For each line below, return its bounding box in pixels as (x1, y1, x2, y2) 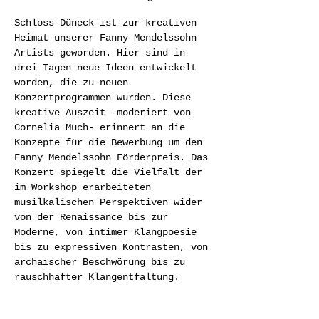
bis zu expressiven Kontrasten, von (14, 241, 214, 253)
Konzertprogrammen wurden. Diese (14, 92, 197, 103)
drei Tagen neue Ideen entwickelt (14, 62, 202, 73)
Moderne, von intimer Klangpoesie (14, 226, 202, 238)
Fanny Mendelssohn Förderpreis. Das (14, 152, 214, 163)
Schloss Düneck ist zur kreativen (14, 17, 202, 28)
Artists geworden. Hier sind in (14, 47, 191, 58)
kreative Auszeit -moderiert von (14, 107, 197, 118)
